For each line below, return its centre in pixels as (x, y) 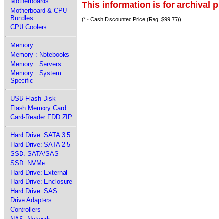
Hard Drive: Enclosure (41, 182)
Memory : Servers (36, 64)
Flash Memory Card (38, 108)
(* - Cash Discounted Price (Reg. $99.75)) (131, 19)
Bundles (22, 18)
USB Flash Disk (33, 99)
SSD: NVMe (28, 163)
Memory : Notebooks (40, 55)
